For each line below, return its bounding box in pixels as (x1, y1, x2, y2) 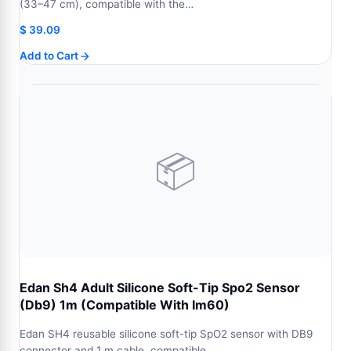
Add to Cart (20, 49, 78, 62)
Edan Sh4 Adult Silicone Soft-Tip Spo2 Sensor (20, 280, 300, 295)
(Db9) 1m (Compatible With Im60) (20, 297, 230, 313)
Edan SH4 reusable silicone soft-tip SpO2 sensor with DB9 (20, 327, 313, 340)
